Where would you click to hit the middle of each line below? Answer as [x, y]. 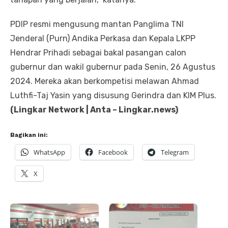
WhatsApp [49, 152]
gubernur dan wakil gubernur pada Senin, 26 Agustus [113, 67]
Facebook [113, 152]
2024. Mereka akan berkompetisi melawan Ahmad [105, 81]
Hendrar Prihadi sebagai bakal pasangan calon [98, 53]
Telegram [175, 152]
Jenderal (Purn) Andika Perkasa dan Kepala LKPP [103, 39]
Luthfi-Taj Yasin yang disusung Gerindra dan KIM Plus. [113, 96]
